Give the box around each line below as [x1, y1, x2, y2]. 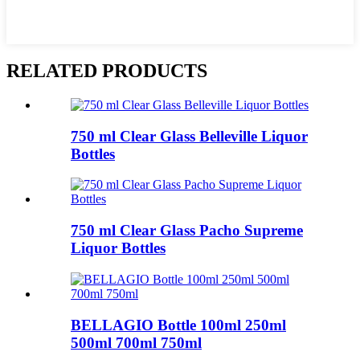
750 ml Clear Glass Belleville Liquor [71, 127, 308, 145]
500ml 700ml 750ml [71, 333, 202, 351]
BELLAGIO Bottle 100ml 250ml [71, 316, 286, 333]
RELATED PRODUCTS [6, 60, 207, 82]
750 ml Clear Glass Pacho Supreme [71, 222, 303, 239]
